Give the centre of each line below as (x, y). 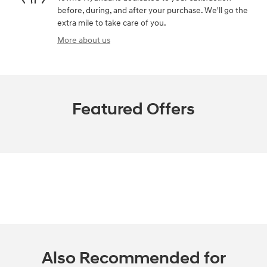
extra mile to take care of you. (112, 23)
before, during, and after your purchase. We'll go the (153, 10)
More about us (84, 40)
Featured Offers (133, 109)
